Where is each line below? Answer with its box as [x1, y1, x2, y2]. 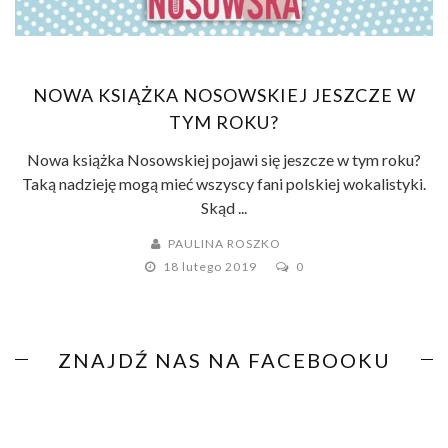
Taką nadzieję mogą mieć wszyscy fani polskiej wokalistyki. [22, 173, 426, 193]
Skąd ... [201, 197, 247, 217]
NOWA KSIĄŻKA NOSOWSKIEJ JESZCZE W [32, 83, 416, 106]
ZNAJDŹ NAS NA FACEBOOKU [57, 347, 391, 372]
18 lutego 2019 [162, 258, 260, 274]
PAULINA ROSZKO [168, 235, 281, 251]
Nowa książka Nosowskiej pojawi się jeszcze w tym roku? [27, 149, 421, 169]
